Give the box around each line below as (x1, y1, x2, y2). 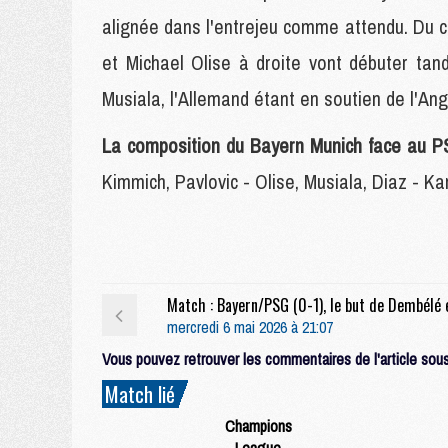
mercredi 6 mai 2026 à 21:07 (166, 316, 333, 338)
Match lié (105, 379, 175, 409)
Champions (224, 415, 292, 437)
